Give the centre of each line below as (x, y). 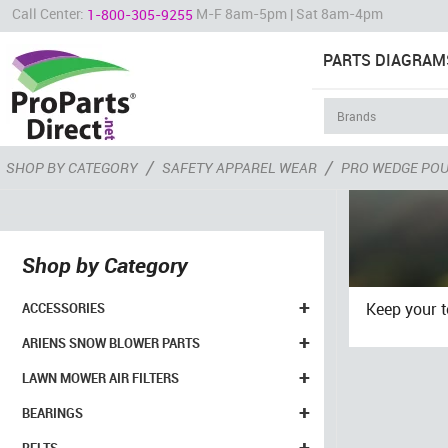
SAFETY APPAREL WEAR (239, 168)
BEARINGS (52, 413)
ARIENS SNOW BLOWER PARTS (111, 343)
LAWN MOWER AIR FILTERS (100, 378)
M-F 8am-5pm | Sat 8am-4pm (288, 13)
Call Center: (49, 13)
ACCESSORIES (63, 308)
